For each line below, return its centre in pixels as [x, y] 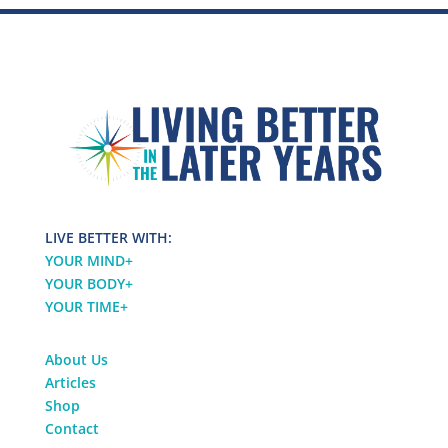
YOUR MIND [84, 260]
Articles [70, 382]
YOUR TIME [82, 306]
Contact [71, 428]
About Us [76, 359]
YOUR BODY [84, 283]
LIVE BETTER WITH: [108, 237]
